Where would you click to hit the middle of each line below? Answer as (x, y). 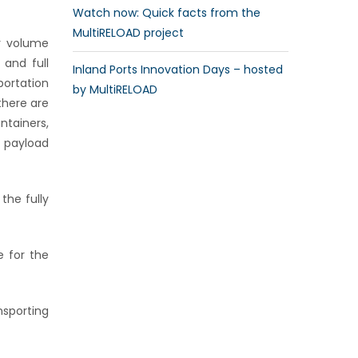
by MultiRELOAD (115, 89)
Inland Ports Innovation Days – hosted (178, 70)
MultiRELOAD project (128, 33)
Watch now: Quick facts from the (167, 13)
